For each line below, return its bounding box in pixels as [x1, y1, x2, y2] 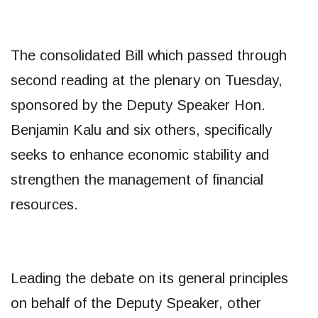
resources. [11, 196, 78, 212]
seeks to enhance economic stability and [11, 146, 269, 163]
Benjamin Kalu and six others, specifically [11, 121, 272, 138]
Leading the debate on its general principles [11, 270, 288, 286]
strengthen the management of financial [11, 171, 263, 187]
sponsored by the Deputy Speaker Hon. [11, 97, 265, 113]
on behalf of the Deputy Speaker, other [11, 295, 261, 311]
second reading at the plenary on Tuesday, [11, 72, 283, 88]
